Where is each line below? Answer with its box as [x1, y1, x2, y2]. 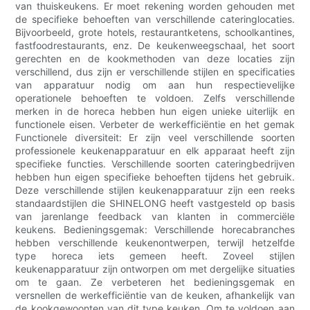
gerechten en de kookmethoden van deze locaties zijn [15, 53, 295, 65]
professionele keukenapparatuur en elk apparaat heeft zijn [15, 145, 295, 157]
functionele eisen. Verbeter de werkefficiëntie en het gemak [15, 118, 295, 131]
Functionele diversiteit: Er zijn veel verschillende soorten [15, 131, 295, 144]
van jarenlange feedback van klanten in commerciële [15, 210, 295, 223]
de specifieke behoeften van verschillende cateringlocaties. [15, 13, 295, 26]
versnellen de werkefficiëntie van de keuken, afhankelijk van [15, 289, 295, 302]
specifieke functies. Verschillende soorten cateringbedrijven [15, 158, 295, 170]
